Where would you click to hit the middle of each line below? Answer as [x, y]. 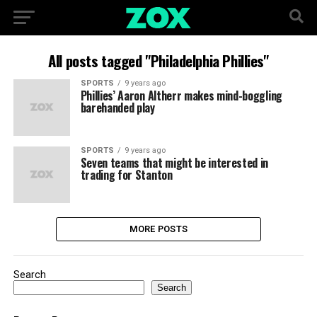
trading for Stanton [126, 175]
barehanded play [117, 108]
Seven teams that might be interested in [174, 163]
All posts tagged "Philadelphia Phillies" [158, 60]
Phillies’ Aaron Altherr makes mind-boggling [181, 96]
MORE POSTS [158, 229]
